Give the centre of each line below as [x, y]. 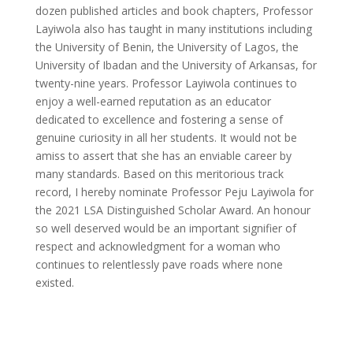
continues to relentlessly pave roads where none [159, 264]
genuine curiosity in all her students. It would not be [166, 137]
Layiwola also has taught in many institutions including [173, 28]
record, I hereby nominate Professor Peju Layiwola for [174, 191]
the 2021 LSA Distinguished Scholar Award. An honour [173, 210]
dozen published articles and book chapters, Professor [174, 10]
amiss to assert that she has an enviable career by [163, 155]
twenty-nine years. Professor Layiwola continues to [166, 83]
